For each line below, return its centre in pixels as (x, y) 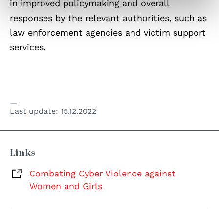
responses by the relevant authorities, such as (108, 18)
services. (28, 47)
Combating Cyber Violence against (102, 174)
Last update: (35, 111)
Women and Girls (66, 186)
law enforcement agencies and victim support (108, 33)
